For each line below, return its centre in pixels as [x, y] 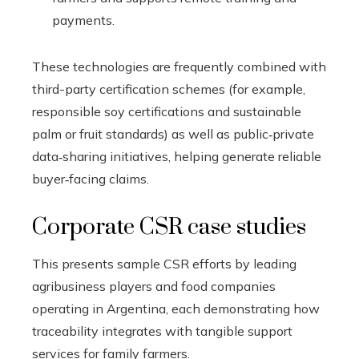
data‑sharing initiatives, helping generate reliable [177, 156]
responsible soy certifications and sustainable [167, 111]
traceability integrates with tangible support [162, 331]
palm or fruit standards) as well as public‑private [173, 133]
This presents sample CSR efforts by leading [164, 263]
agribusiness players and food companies [154, 286]
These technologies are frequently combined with [179, 66]
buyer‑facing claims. [91, 178]
